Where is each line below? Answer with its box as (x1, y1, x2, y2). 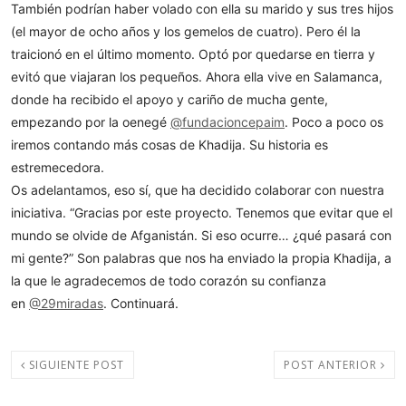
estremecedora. (11, 159, 104, 175)
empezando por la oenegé (11, 113, 170, 130)
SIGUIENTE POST (25, 356, 124, 372)
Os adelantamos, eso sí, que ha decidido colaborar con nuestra (11, 181, 384, 198)
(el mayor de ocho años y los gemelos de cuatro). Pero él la (11, 23, 361, 39)
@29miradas (29, 295, 103, 311)
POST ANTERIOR (284, 356, 381, 372)
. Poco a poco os (285, 113, 383, 130)
